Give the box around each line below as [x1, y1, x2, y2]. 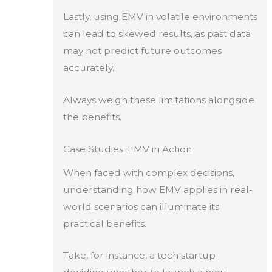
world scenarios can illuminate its [63, 200, 219, 212]
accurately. [63, 62, 114, 74]
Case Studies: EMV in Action [63, 143, 192, 155]
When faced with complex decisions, [63, 166, 234, 178]
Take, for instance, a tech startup [63, 250, 216, 262]
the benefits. [63, 111, 121, 123]
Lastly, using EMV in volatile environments [63, 11, 257, 23]
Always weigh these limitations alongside [63, 94, 254, 106]
